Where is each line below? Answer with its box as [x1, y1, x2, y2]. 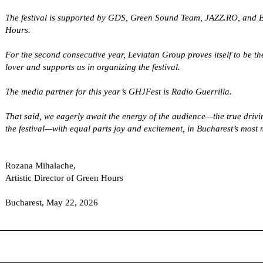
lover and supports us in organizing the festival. [5, 62, 180, 72]
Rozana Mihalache [5, 161, 73, 171]
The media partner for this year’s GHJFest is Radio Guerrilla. [5, 87, 232, 97]
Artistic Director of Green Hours [5, 173, 123, 183]
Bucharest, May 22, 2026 [5, 198, 98, 208]
